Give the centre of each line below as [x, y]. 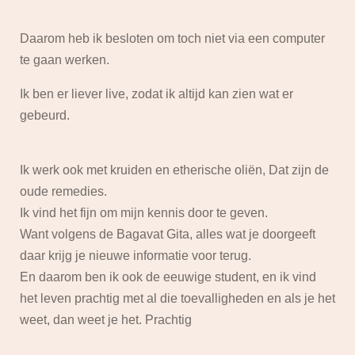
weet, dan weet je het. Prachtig [107, 320]
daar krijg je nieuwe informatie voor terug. [137, 256]
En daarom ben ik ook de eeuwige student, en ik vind [168, 277]
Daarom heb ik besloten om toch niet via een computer [172, 39]
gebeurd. [45, 116]
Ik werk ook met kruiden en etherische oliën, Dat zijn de [174, 170]
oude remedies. [63, 192]
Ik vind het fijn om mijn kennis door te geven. [144, 213]
